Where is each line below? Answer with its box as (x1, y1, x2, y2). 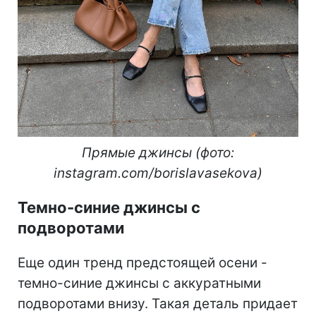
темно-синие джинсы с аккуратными (18, 275, 261, 292)
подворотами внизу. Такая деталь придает (18, 296, 298, 312)
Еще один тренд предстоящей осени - (18, 255, 267, 272)
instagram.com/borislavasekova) (54, 165, 262, 182)
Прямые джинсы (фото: (82, 145, 234, 162)
